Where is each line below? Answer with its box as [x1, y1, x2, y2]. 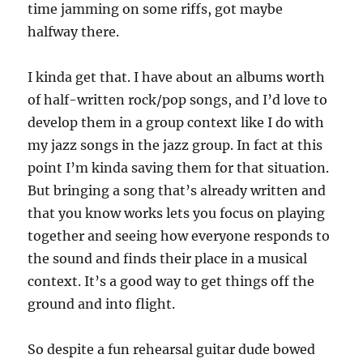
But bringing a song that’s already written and [28, 182, 327, 199]
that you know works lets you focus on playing [28, 205, 326, 221]
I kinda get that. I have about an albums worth [28, 69, 326, 85]
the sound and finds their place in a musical [28, 250, 308, 267]
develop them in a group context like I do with [28, 114, 325, 130]
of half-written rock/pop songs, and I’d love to [28, 92, 328, 108]
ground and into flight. [28, 296, 176, 312]
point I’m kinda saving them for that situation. [28, 160, 330, 176]
